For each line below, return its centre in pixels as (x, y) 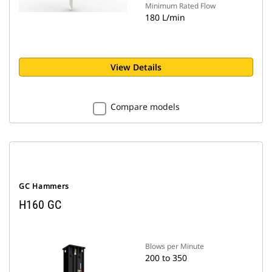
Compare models (145, 107)
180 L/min (165, 17)
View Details (136, 67)
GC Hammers (44, 186)
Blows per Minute (175, 246)
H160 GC (40, 205)
